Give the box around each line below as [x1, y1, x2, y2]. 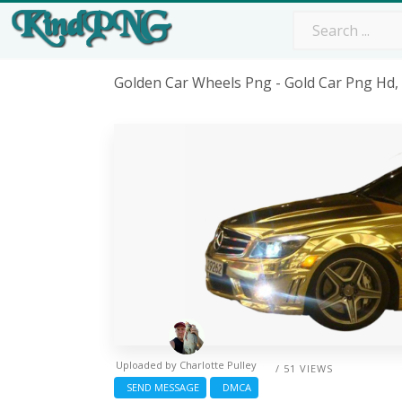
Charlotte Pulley [179, 357, 257, 371]
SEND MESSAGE [121, 380, 199, 394]
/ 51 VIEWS [275, 361, 333, 375]
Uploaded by [116, 357, 179, 371]
